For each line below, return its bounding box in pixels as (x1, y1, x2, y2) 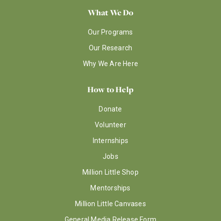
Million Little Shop (82, 168, 139, 176)
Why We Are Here (83, 60, 138, 68)
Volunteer (95, 121, 126, 129)
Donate (99, 105, 122, 113)
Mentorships (90, 184, 131, 192)
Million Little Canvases (75, 200, 146, 208)
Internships (92, 137, 129, 145)
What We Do (87, 7, 134, 18)
